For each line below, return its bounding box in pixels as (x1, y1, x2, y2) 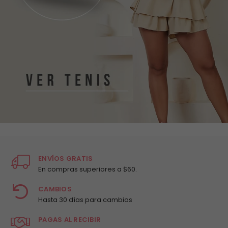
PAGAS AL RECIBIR (38, 215, 101, 225)
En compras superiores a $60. (38, 164, 137, 175)
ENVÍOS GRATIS (38, 154, 93, 164)
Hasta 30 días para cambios (38, 195, 132, 205)
